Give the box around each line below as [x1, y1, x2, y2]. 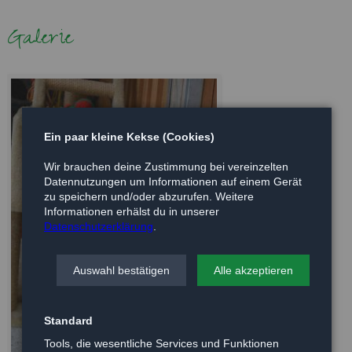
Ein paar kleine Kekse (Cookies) [44, 130, 214, 143]
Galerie [6, 20, 73, 60]
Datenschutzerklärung [44, 219, 153, 233]
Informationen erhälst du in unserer [44, 204, 219, 218]
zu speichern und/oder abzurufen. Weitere [44, 189, 254, 203]
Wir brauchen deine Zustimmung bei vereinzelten [44, 159, 288, 173]
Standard [44, 313, 93, 327]
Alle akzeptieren [214, 263, 293, 277]
